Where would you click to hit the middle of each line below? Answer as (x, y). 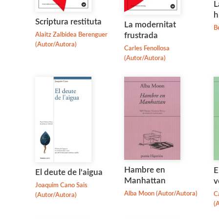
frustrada (141, 35)
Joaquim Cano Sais (61, 186)
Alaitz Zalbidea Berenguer (71, 35)
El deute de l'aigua (69, 173)
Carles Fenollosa (147, 48)
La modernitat (150, 24)
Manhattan (145, 180)
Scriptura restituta (68, 22)
